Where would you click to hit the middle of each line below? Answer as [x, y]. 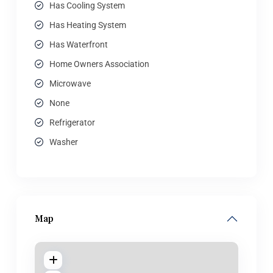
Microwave [70, 83]
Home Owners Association [99, 64]
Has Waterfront [79, 44]
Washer [64, 142]
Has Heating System [88, 25]
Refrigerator [72, 122]
